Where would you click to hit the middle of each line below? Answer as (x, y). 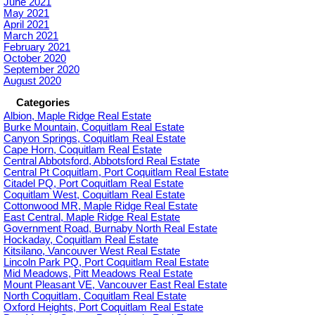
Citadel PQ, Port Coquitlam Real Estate (94, 184)
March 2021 (31, 36)
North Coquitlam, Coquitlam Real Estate (95, 296)
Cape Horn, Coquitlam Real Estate (83, 150)
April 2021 (26, 25)
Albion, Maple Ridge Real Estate (77, 116)
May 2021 (26, 14)
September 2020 (41, 70)
